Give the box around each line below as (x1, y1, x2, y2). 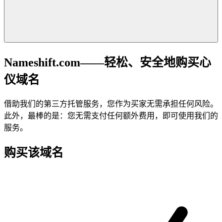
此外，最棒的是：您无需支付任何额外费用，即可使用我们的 (4, 111, 218, 120)
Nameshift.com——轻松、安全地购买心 (4, 55, 211, 69)
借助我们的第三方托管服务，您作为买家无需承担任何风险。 (4, 99, 218, 108)
